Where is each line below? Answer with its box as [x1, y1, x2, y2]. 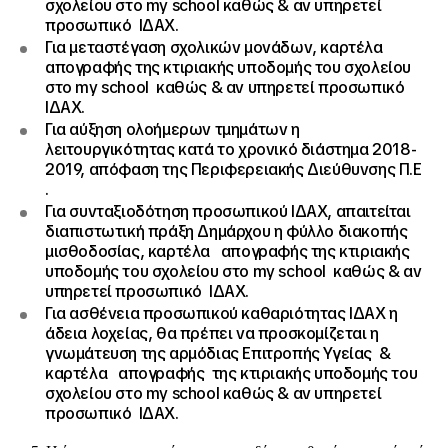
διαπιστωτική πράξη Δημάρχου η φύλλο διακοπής [45, 221, 408, 242]
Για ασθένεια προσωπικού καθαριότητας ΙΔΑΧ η [45, 303, 398, 324]
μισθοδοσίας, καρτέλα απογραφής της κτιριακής [45, 241, 410, 262]
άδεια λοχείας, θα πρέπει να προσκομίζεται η [45, 323, 379, 344]
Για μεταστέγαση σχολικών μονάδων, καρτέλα [45, 37, 383, 58]
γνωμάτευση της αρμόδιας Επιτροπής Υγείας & [45, 343, 391, 364]
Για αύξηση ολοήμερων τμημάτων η [45, 119, 300, 140]
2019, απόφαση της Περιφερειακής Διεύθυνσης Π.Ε [45, 159, 426, 180]
